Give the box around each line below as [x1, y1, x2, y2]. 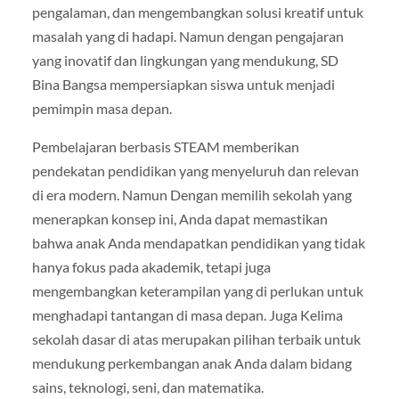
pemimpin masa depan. [31, 99, 172, 117]
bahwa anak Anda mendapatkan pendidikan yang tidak [31, 233, 365, 251]
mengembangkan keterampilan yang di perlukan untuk [31, 281, 363, 299]
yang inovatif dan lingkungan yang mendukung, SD [31, 51, 338, 69]
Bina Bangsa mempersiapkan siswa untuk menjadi [31, 75, 335, 93]
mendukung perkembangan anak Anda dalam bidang [31, 354, 352, 371]
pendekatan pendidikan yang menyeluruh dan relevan [31, 161, 359, 179]
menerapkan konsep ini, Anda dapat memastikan [31, 209, 328, 227]
